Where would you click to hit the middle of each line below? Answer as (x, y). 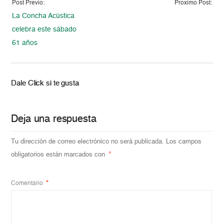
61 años (25, 43)
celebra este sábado (44, 29)
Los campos (184, 141)
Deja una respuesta (54, 119)
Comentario (28, 183)
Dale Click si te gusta (45, 83)
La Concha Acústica (43, 16)
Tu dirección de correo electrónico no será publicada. (88, 141)
